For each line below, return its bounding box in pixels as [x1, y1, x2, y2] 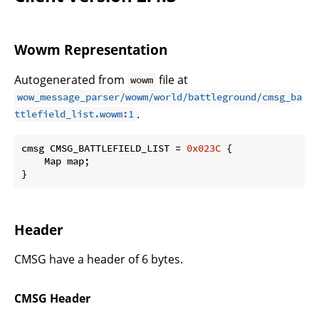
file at [156, 71, 189, 88]
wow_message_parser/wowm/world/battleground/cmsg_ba [17, 90, 303, 104]
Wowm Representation [14, 41, 167, 59]
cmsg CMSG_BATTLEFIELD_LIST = [21, 141, 187, 155]
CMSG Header [14, 291, 90, 307]
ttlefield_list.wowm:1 [14, 108, 134, 121]
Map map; [21, 154, 90, 167]
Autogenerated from [14, 71, 127, 88]
